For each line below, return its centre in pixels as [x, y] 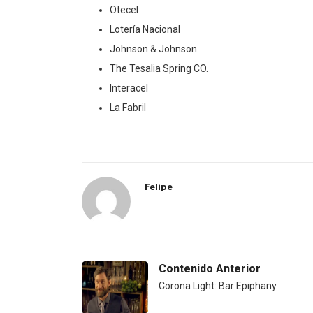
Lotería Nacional [145, 29]
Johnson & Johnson [153, 49]
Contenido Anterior [210, 268]
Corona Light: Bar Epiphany [218, 285]
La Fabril [128, 107]
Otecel [124, 9]
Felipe [159, 186]
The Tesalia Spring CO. [159, 68]
